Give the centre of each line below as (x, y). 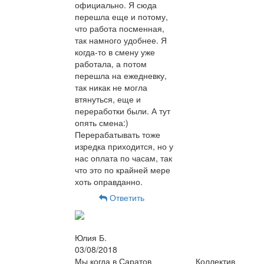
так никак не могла (111, 88)
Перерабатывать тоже (118, 135)
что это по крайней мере (123, 170)
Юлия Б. (91, 237)
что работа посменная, (120, 29)
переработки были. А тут (123, 111)
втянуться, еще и (108, 99)
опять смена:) (102, 123)
